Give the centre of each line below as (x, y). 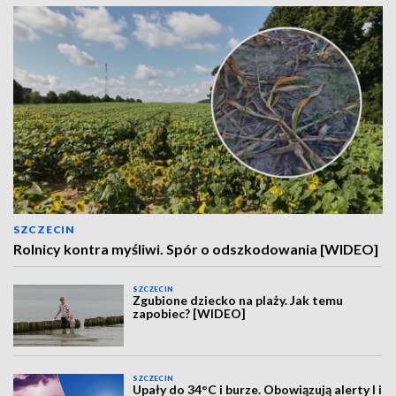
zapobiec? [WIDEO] (190, 313)
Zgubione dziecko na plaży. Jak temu (238, 300)
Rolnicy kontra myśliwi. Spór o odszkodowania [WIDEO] (196, 249)
